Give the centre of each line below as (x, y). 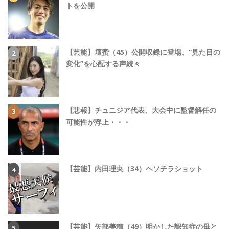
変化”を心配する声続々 (103, 63)
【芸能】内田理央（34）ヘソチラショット (134, 168)
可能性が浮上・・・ (98, 122)
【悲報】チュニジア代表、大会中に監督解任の (141, 110)
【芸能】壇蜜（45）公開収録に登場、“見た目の (143, 52)
